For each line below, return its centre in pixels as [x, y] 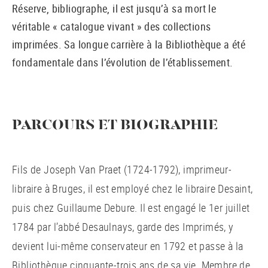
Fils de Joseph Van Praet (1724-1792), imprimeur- [122, 169]
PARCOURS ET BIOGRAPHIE [115, 126]
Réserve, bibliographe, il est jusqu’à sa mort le [114, 8]
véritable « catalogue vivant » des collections [112, 26]
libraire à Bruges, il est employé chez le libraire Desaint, [133, 188]
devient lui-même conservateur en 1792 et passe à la [128, 246]
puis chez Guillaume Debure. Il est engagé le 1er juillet [131, 208]
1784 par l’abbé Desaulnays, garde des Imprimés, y [123, 227]
